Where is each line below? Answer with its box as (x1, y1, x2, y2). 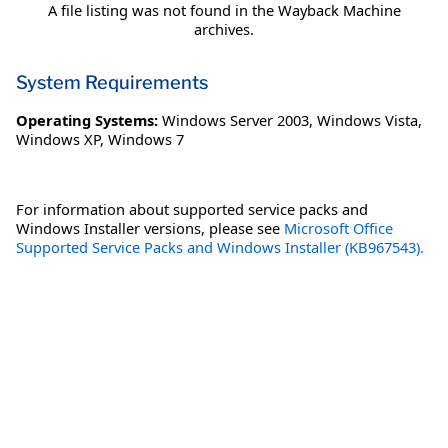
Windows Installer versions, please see (16, 218, 284, 239)
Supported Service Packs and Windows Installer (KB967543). (16, 237, 424, 258)
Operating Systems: (16, 110, 158, 131)
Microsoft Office (284, 218, 393, 239)
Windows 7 (108, 129, 184, 150)
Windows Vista (317, 110, 418, 131)
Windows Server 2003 (162, 110, 309, 131)
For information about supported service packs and (16, 199, 368, 220)
